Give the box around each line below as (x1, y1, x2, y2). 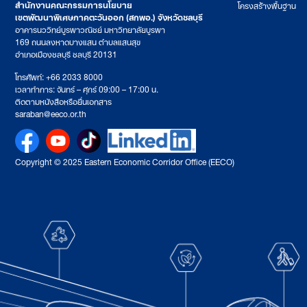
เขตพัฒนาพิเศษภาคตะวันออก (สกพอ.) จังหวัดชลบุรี (15, 8, 203, 25)
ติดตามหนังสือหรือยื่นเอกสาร (15, 92, 112, 108)
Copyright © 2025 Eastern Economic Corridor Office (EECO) (15, 153, 234, 169)
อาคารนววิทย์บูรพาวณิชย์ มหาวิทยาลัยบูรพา (15, 21, 165, 37)
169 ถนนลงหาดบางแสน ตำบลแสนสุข (15, 33, 140, 49)
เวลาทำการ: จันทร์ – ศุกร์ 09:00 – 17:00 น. (15, 79, 158, 96)
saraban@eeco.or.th (15, 104, 86, 121)
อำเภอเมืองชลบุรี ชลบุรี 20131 (15, 45, 117, 62)
